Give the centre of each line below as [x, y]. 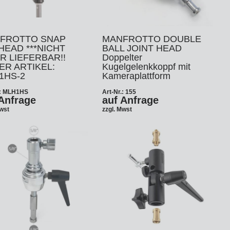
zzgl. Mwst [117, 109]
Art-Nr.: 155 [119, 92]
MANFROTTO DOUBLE [151, 39]
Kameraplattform [136, 76]
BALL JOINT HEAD [142, 48]
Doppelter [122, 57]
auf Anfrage [130, 100]
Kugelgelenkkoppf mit [146, 67]
